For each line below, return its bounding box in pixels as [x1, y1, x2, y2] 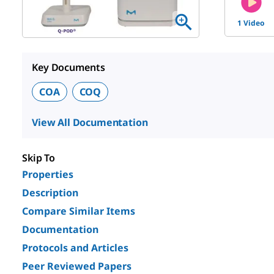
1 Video [237, 17, 265, 28]
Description [22, 186, 78, 199]
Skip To [22, 151, 56, 165]
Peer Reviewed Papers [22, 259, 131, 273]
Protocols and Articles [22, 241, 128, 254]
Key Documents [32, 61, 105, 74]
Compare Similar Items [22, 204, 135, 218]
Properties [22, 168, 73, 181]
